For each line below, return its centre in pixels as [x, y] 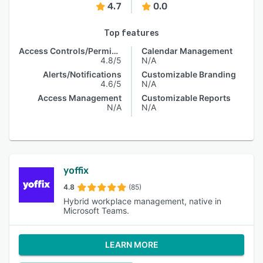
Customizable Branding [189, 74]
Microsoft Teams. [96, 210]
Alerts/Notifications [82, 74]
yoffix [76, 171]
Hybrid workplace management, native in [142, 201]
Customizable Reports [186, 98]
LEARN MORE [131, 245]
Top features [131, 33]
